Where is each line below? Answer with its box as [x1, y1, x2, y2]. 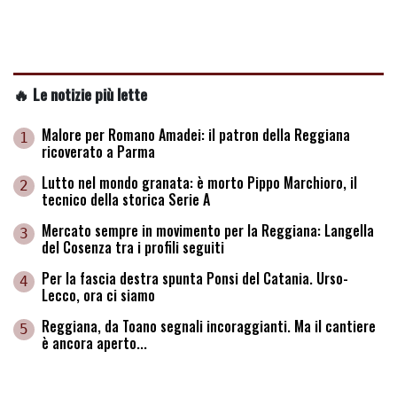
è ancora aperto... [42, 332, 147, 354]
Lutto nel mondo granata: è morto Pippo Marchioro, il [42, 172, 357, 194]
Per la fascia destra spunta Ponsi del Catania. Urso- [42, 268, 348, 290]
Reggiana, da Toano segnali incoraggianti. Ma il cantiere [42, 315, 376, 338]
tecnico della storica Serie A [42, 189, 210, 211]
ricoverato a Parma [42, 141, 155, 163]
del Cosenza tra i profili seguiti [42, 237, 224, 259]
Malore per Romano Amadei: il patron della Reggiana [42, 124, 350, 146]
